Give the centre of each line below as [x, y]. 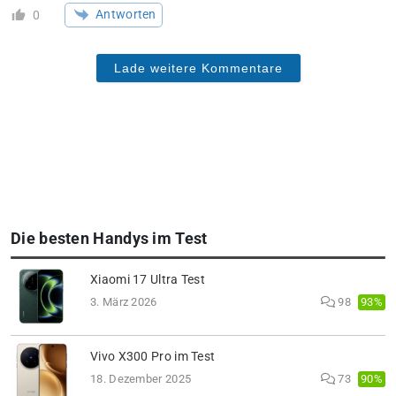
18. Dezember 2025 [141, 379]
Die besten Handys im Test [109, 238]
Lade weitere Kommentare [198, 68]
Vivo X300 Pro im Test [153, 357]
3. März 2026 [124, 302]
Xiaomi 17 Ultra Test [148, 280]
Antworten [126, 14]
